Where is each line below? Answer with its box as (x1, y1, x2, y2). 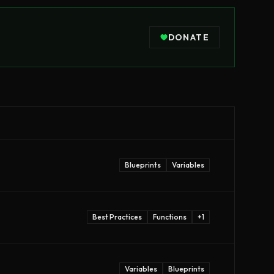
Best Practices (92, 212, 142, 221)
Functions (153, 212, 187, 221)
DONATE (168, 31, 209, 43)
